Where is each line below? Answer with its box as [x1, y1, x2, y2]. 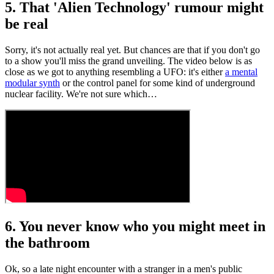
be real [5, 16, 48, 32]
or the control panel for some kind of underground [60, 78, 255, 89]
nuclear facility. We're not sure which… [5, 89, 157, 100]
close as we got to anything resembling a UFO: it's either [5, 67, 225, 78]
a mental [225, 67, 257, 78]
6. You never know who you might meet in [5, 218, 265, 235]
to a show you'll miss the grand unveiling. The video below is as [5, 56, 252, 67]
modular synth [5, 78, 60, 89]
